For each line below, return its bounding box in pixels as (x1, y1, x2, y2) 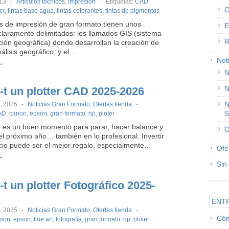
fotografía (56, 216, 82, 223)
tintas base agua (8, 7, 54, 14)
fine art (34, 216, 53, 223)
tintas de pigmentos (105, 7, 159, 14)
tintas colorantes (57, 7, 102, 14)
